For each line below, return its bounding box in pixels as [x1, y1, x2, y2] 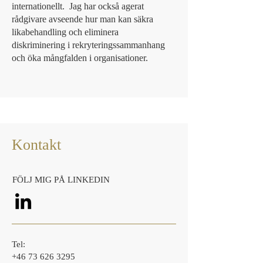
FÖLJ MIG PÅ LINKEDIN [12, 175, 110, 184]
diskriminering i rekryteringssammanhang [12, 40, 165, 50]
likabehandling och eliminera [12, 27, 119, 37]
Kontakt [12, 136, 61, 153]
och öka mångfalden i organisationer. [12, 53, 148, 63]
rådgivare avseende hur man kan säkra [12, 14, 153, 24]
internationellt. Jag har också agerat [12, 1, 144, 11]
